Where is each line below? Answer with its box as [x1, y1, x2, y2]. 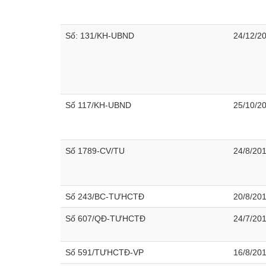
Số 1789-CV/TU [65, 146, 125, 156]
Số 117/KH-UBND [65, 100, 131, 110]
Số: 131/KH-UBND [65, 31, 134, 40]
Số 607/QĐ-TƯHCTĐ [65, 214, 145, 223]
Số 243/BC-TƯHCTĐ [65, 192, 144, 201]
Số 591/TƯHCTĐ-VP [65, 248, 144, 257]
